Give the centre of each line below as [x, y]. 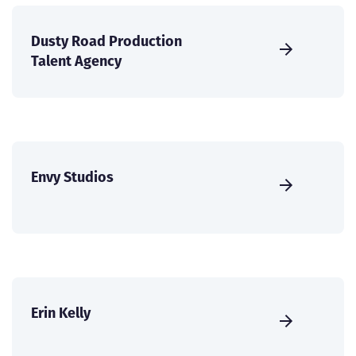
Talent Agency [76, 61]
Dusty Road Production [106, 41]
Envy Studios [72, 177]
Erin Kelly [61, 313]
